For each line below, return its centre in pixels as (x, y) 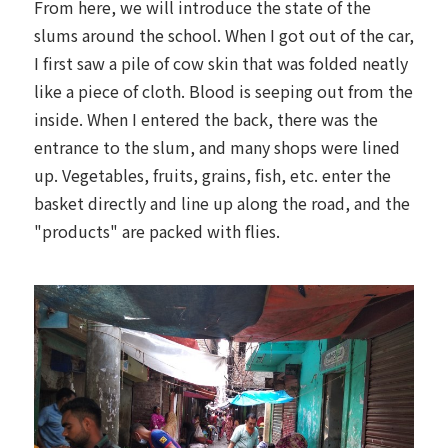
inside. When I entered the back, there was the (206, 118)
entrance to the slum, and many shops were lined (217, 146)
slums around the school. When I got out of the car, (224, 34)
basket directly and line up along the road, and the (222, 202)
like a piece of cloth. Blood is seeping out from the (223, 90)
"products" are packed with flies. (157, 230)
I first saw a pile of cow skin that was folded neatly (221, 62)
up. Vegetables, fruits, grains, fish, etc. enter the (212, 174)
